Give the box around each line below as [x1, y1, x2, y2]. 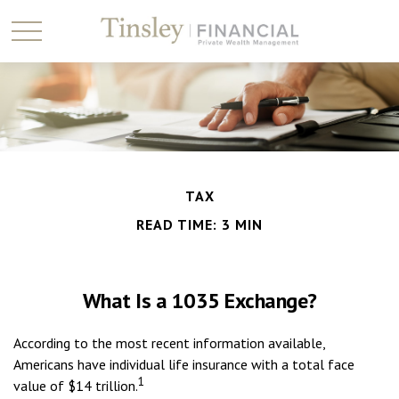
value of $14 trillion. [13, 377, 138, 395]
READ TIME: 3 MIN [136, 216, 263, 233]
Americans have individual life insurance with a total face [13, 355, 354, 373]
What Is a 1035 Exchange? [82, 287, 317, 314]
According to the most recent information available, [13, 334, 325, 352]
